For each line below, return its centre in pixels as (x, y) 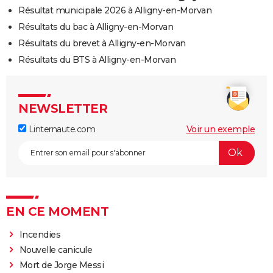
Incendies (40, 234)
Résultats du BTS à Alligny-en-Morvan (97, 59)
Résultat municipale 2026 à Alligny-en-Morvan (115, 10)
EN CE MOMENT (57, 211)
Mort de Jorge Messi (62, 265)
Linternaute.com (61, 129)
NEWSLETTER (63, 108)
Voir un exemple (220, 129)
